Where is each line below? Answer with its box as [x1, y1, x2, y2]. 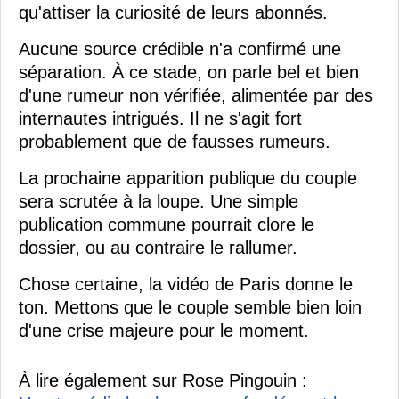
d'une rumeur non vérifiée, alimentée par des [19, 85, 373, 106]
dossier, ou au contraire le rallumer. [19, 238, 297, 258]
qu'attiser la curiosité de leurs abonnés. [19, 3, 328, 23]
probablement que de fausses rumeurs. [19, 132, 330, 152]
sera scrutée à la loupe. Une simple [19, 191, 298, 212]
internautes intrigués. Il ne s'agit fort [19, 109, 302, 129]
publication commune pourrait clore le [19, 215, 314, 235]
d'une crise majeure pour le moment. [19, 321, 309, 341]
